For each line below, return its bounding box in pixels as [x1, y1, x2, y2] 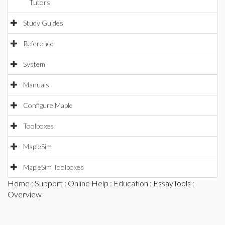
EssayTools [153, 178, 191, 188]
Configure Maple [23, 101, 73, 109]
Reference [23, 39, 54, 48]
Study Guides [23, 19, 63, 27]
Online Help [68, 178, 108, 188]
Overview [8, 189, 42, 199]
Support [35, 178, 63, 188]
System [23, 60, 45, 68]
